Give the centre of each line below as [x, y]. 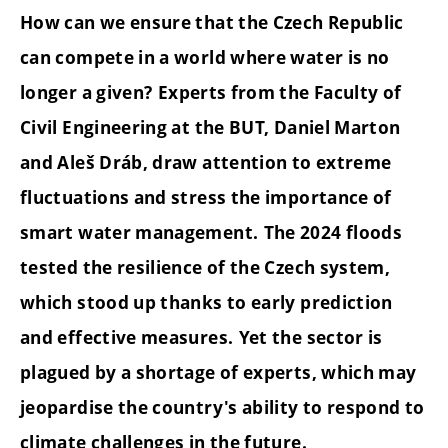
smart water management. [139, 233]
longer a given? [86, 93]
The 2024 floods [333, 233]
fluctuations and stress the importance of [206, 198]
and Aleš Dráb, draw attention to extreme [206, 163]
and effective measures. [127, 338]
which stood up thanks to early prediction [206, 303]
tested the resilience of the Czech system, [205, 268]
